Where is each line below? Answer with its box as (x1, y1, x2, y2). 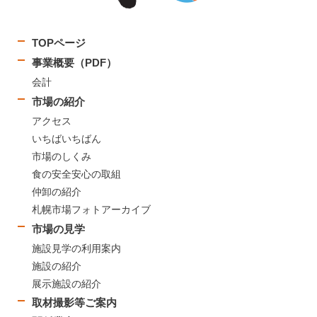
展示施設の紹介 (32, 277, 101, 289)
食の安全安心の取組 (32, 168, 121, 180)
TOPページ (32, 36, 86, 49)
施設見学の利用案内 (32, 242, 121, 254)
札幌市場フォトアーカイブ (32, 203, 151, 215)
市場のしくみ (32, 150, 91, 162)
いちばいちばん (32, 132, 101, 144)
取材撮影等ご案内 (32, 296, 117, 309)
